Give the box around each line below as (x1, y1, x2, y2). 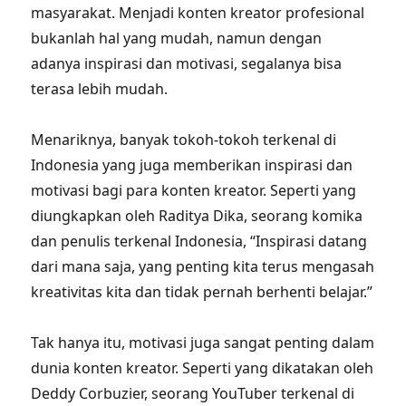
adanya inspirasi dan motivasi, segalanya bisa (31, 53, 343, 73)
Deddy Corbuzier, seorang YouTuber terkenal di (31, 383, 355, 403)
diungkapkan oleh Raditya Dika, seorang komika (31, 206, 363, 226)
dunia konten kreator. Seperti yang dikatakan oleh (31, 358, 374, 378)
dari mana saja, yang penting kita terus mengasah (31, 256, 375, 276)
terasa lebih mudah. (31, 79, 169, 99)
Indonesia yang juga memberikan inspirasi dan (31, 155, 353, 175)
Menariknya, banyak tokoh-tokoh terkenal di (31, 130, 337, 150)
